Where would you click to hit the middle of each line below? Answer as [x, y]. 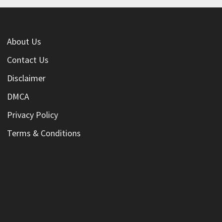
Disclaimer [26, 78]
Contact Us [28, 60]
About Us [24, 42]
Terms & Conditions [44, 133]
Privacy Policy [32, 115]
